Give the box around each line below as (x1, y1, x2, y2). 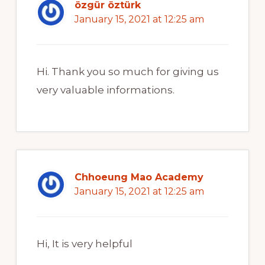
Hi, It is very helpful (36, 238, 132, 250)
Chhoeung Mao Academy (74, 172, 203, 183)
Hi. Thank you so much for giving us (36, 66, 219, 78)
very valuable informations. (36, 84, 174, 96)
